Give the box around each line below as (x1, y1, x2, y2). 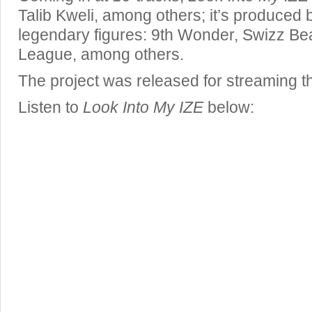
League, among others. (18, 46, 184, 63)
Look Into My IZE (79, 99, 203, 116)
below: (203, 99, 254, 116)
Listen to (18, 99, 79, 116)
